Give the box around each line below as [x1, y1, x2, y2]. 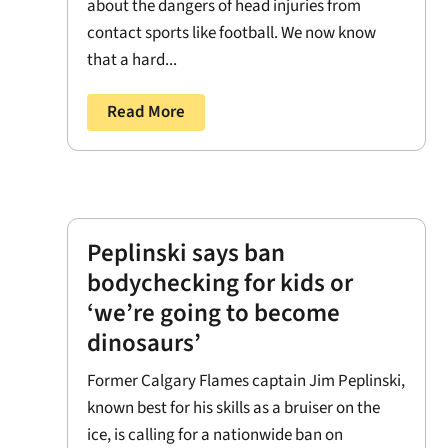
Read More [107, 100, 186, 125]
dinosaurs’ [87, 324, 202, 361]
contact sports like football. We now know [87, 21, 377, 46]
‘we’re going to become [87, 294, 341, 331]
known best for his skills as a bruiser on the [87, 395, 381, 420]
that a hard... [87, 48, 178, 73]
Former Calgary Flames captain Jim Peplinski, [87, 368, 406, 393]
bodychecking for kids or [87, 264, 354, 301]
